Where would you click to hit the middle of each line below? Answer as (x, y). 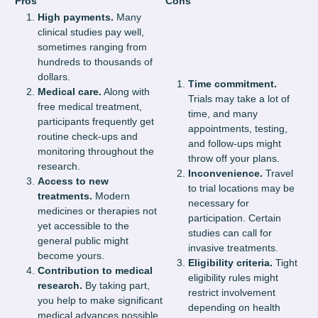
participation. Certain (235, 218)
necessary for (219, 203)
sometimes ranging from (92, 47)
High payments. (77, 17)
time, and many (223, 114)
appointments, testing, (238, 129)
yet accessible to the (83, 226)
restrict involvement (232, 293)
